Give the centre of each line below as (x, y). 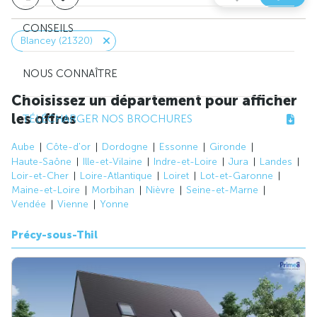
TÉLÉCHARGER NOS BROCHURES (108, 119)
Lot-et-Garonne (237, 175)
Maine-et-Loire (46, 190)
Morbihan (113, 190)
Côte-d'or (68, 147)
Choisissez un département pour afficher (154, 100)
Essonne (179, 147)
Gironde (228, 147)
